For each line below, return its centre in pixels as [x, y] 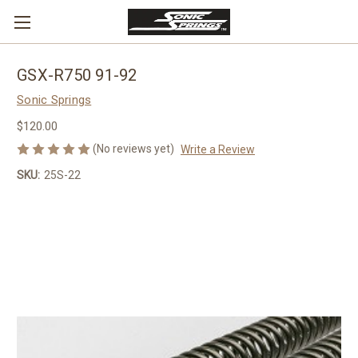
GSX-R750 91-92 [77, 76]
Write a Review [217, 149]
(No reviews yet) [133, 148]
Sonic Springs [54, 100]
